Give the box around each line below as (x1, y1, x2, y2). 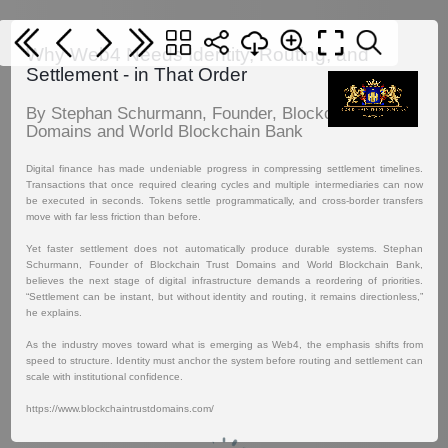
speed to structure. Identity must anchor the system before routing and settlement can (26, 355, 423, 366)
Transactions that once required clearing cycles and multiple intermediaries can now (26, 179, 423, 190)
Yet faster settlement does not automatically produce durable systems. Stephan (26, 243, 423, 254)
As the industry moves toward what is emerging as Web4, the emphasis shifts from (26, 339, 423, 350)
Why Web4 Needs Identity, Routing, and (26, 44, 369, 65)
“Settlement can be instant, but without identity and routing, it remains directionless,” (26, 291, 423, 302)
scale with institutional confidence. (26, 371, 183, 382)
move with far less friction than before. (26, 211, 201, 222)
